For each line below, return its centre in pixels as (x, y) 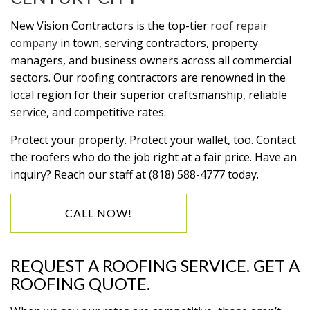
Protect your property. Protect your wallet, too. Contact (153, 140)
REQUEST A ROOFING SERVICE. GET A (155, 265)
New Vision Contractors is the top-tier (110, 26)
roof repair (239, 26)
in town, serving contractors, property (158, 43)
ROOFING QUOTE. (80, 283)
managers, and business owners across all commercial (151, 60)
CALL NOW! (99, 213)
